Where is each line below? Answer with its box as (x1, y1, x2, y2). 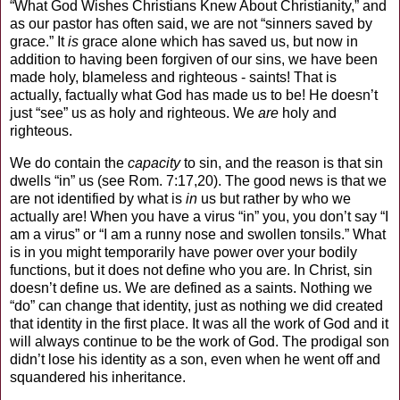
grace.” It (10, 33, 68, 49)
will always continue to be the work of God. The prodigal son (10, 333, 389, 349)
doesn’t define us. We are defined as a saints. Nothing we (10, 279, 372, 296)
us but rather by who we (197, 190, 351, 206)
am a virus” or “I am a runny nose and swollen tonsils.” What (10, 226, 386, 242)
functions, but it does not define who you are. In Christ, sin (10, 262, 372, 278)
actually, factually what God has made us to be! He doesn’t (10, 87, 378, 103)
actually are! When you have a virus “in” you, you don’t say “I (10, 208, 388, 224)
